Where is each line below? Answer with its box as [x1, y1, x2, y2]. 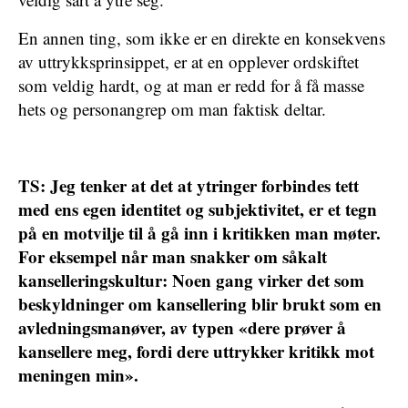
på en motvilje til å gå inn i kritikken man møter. [18, 220, 381, 245]
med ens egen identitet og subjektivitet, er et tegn [18, 197, 377, 221]
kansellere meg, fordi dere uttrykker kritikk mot [18, 339, 374, 363]
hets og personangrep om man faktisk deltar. [18, 97, 326, 120]
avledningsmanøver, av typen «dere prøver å [18, 315, 346, 340]
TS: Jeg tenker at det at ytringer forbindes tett [18, 173, 359, 198]
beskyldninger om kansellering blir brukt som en [18, 291, 382, 316]
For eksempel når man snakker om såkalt [18, 244, 327, 269]
